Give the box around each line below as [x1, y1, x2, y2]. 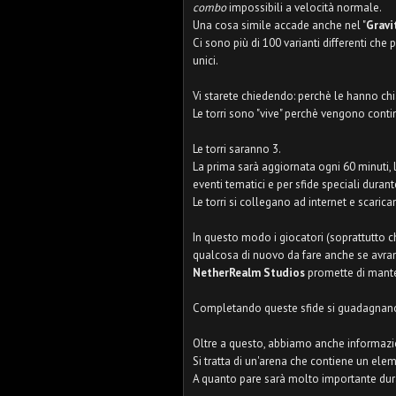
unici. [193, 53, 218, 68]
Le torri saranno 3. [193, 141, 281, 156]
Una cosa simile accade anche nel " [193, 18, 366, 33]
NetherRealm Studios [193, 265, 305, 280]
